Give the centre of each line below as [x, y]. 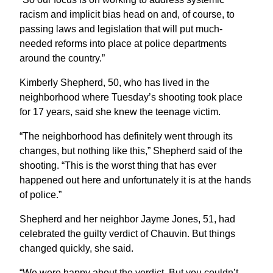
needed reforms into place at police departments [123, 43]
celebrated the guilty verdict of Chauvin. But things [127, 233]
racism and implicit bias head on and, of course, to [127, 14]
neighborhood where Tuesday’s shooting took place [131, 97]
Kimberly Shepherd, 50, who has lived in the [115, 82]
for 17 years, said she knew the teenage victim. [120, 112]
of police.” [41, 194]
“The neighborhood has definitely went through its [126, 136]
